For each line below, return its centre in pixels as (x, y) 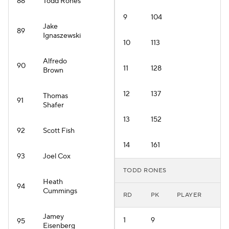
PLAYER (189, 195)
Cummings (60, 191)
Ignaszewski (62, 36)
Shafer (53, 105)
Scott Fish (59, 131)
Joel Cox (57, 156)
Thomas (55, 96)
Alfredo (55, 61)
